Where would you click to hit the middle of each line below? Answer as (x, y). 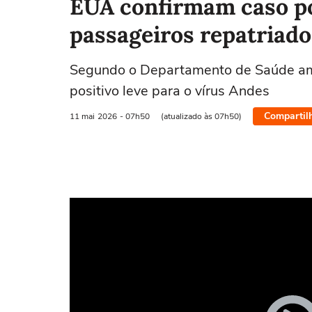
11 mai (82, 116)
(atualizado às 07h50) (201, 116)
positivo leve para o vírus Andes (170, 91)
